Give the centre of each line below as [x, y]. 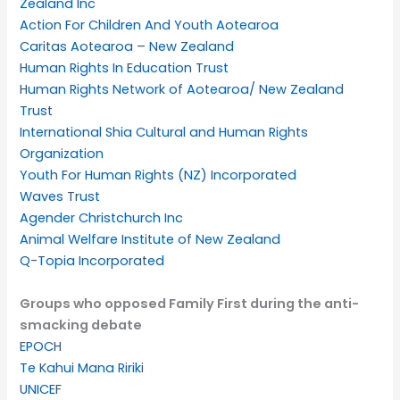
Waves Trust [60, 197]
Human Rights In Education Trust [125, 68]
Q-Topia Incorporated [92, 261]
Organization [62, 154]
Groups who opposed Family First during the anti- [190, 303]
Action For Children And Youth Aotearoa [150, 25]
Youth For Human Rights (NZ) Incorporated [158, 175]
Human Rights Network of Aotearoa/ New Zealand [182, 90]
